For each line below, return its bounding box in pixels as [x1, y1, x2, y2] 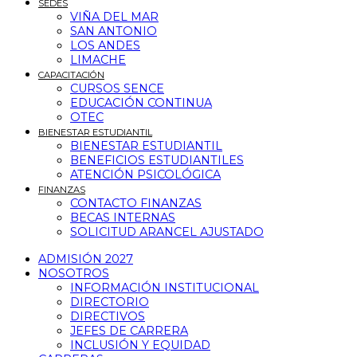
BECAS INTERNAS [70, 210, 175, 225]
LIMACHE [70, 53, 126, 67]
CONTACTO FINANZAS [70, 196, 202, 210]
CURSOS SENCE [70, 81, 164, 96]
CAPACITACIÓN [38, 69, 104, 80]
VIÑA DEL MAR [70, 10, 159, 24]
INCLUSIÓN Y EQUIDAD [70, 338, 210, 352]
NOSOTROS [38, 266, 109, 280]
